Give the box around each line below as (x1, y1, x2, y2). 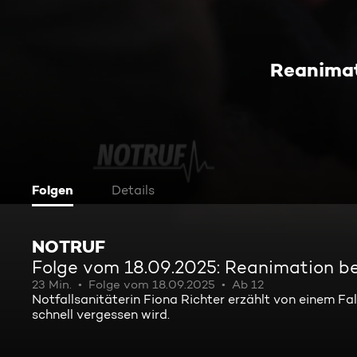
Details (112, 182, 155, 198)
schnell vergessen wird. (32, 307, 170, 322)
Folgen (32, 182, 73, 198)
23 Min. (32, 277, 72, 292)
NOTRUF (32, 235, 105, 257)
